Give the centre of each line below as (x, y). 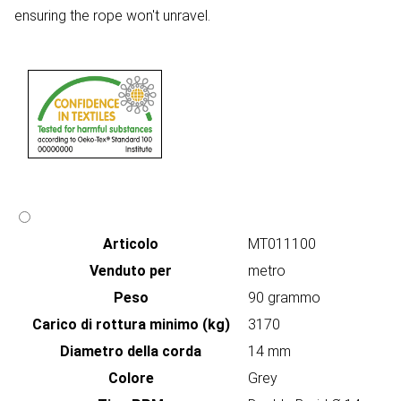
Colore (131, 379)
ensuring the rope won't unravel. (112, 16)
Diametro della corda (131, 352)
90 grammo (284, 298)
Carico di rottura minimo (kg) (131, 325)
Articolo (131, 244)
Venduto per (131, 271)
